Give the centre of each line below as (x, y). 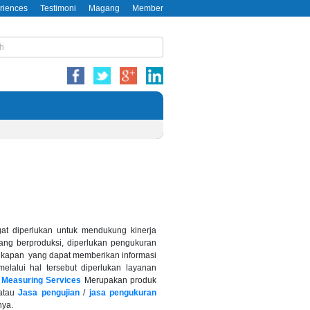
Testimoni (58, 8)
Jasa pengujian (49, 292)
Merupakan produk (120, 280)
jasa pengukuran (123, 292)
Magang (104, 8)
